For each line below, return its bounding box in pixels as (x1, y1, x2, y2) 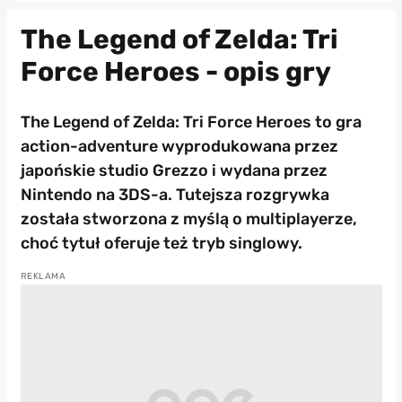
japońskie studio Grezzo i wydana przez (20, 161, 328, 181)
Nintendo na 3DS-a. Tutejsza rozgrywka (20, 185, 329, 205)
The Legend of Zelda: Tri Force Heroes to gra (20, 112, 362, 133)
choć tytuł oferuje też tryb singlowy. (20, 233, 302, 254)
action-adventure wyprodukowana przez (20, 136, 338, 157)
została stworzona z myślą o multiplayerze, (20, 209, 357, 230)
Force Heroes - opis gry (20, 56, 331, 89)
